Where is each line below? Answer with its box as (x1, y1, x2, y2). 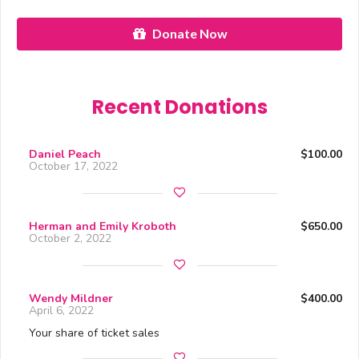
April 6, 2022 (29, 302, 94, 318)
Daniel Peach (29, 146, 101, 162)
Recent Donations (91, 93, 268, 120)
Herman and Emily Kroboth (29, 218, 176, 234)
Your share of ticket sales (29, 325, 159, 341)
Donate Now (151, 26, 228, 42)
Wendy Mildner (29, 290, 113, 306)
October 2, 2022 (29, 230, 111, 246)
